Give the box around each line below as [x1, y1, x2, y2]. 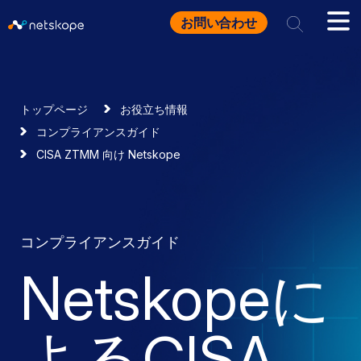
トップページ [20, 102, 88, 116]
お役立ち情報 [120, 102, 188, 116]
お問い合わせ [180, 15, 257, 31]
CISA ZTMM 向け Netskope [36, 147, 180, 161]
